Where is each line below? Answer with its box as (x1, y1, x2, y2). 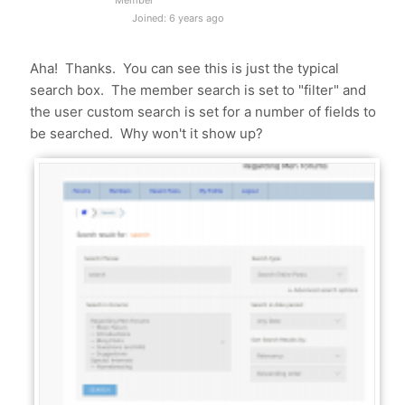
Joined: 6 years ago (129, 12, 225, 24)
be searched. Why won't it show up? (30, 125, 264, 142)
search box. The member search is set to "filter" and (30, 81, 367, 99)
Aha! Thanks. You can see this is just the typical (30, 60, 340, 77)
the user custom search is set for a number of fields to (30, 103, 377, 120)
